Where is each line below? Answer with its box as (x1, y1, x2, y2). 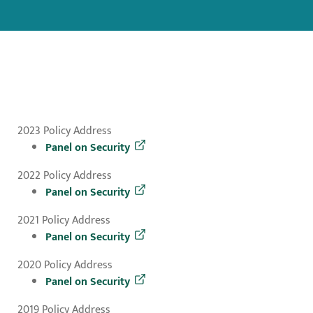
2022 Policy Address (17, 166, 112, 186)
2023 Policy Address (17, 122, 112, 141)
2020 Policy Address (17, 256, 112, 275)
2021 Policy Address (17, 211, 110, 231)
